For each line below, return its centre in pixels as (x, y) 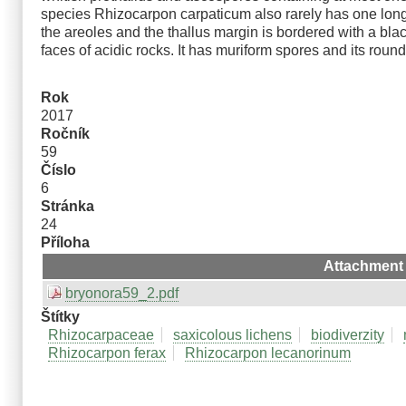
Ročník (65, 133)
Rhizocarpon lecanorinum (268, 353)
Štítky (60, 316)
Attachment (363, 266)
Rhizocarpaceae (101, 334)
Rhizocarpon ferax (107, 353)
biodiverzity (348, 334)
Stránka (68, 206)
